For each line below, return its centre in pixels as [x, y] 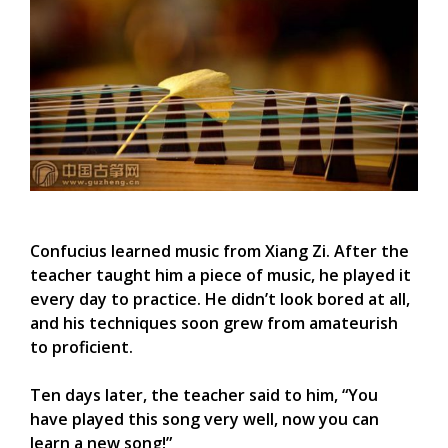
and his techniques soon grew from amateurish [214, 322]
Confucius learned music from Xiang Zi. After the [219, 250]
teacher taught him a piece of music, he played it [220, 274]
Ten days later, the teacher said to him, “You [204, 394]
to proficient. [81, 346]
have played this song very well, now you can [204, 418]
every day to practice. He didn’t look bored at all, [220, 298]
